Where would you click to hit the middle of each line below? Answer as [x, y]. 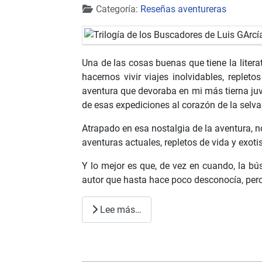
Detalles [98, 9]
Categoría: [117, 9]
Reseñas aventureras [183, 9]
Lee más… [120, 209]
